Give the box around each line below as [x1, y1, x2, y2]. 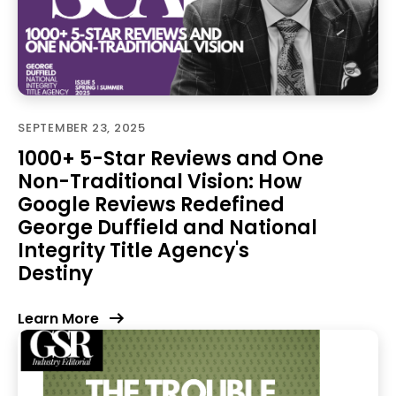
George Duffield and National [18, 214, 317, 241]
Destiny [18, 260, 93, 287]
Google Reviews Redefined [18, 191, 285, 218]
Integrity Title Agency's [18, 237, 249, 264]
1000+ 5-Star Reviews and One [18, 145, 324, 172]
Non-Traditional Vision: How [18, 168, 302, 195]
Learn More [18, 308, 99, 329]
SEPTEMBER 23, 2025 [18, 119, 147, 136]
